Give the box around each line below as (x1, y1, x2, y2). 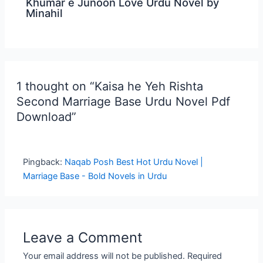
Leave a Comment (23, 228, 143, 246)
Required (187, 250, 222, 261)
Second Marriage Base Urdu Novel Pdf (16, 95, 230, 109)
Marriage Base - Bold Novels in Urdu (23, 171, 167, 181)
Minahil (26, 6, 63, 20)
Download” (16, 110, 76, 124)
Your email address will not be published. (23, 250, 186, 261)
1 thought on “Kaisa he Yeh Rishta (16, 79, 203, 94)
